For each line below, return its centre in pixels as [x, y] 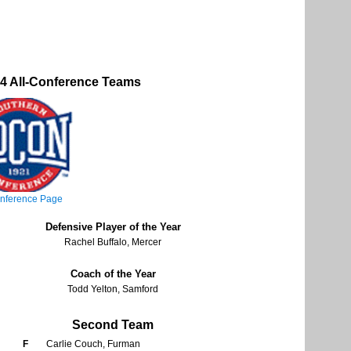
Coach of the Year [113, 274]
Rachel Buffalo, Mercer [113, 242]
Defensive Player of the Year [113, 227]
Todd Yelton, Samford [113, 289]
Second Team [113, 325]
